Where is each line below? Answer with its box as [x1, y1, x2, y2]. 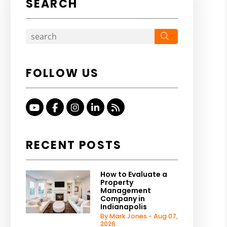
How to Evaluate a [100, 169, 167, 179]
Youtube [39, 101, 78, 113]
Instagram [79, 101, 127, 113]
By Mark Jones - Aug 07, [100, 212, 178, 220]
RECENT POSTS [25, 137, 122, 153]
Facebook [57, 101, 102, 113]
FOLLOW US [25, 65, 99, 81]
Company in [100, 194, 145, 204]
